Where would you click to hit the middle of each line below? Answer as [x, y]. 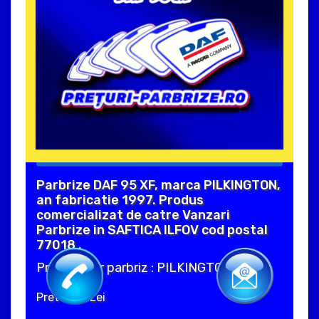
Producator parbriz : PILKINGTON [134, 267]
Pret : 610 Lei [71, 297]
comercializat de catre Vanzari [133, 215]
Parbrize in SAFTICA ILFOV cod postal [152, 230]
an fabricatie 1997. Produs [120, 200]
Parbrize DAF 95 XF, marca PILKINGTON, [158, 185]
